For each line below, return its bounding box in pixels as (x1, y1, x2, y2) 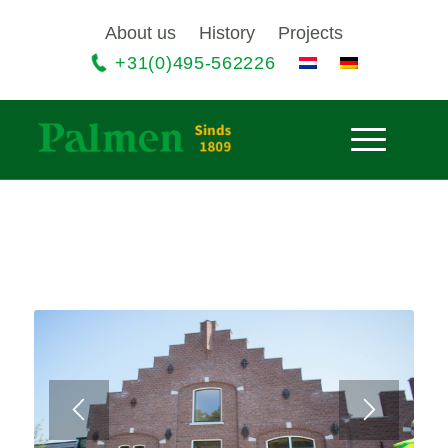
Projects (277, 23, 343, 43)
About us (104, 23, 176, 43)
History (198, 23, 255, 43)
